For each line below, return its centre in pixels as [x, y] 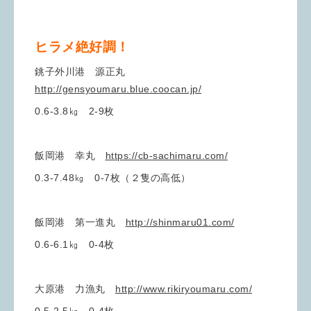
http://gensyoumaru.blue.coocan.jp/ [118, 89]
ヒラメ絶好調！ [82, 47]
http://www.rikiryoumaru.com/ [184, 289]
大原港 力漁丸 [75, 289]
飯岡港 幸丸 [70, 155]
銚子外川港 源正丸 [85, 72]
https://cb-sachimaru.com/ [166, 155]
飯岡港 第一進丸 [80, 222]
